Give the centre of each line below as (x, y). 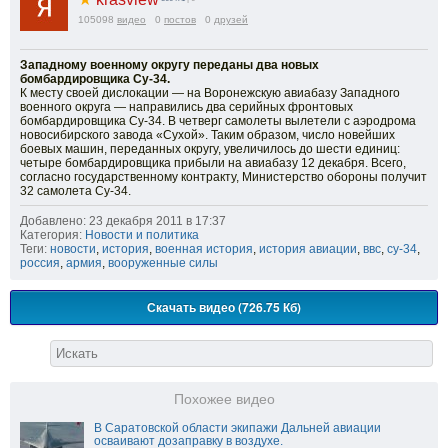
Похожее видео (224, 399)
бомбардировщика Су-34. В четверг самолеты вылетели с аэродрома (218, 120)
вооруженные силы (163, 262)
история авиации (308, 248)
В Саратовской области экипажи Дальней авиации (237, 427)
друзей (231, 19)
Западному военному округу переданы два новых (169, 64)
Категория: (51, 234)
